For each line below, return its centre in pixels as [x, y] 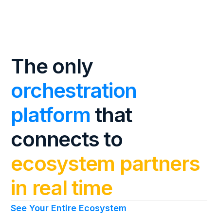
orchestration [74, 90]
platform [51, 114]
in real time [62, 187]
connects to [67, 139]
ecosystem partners [105, 163]
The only [52, 66]
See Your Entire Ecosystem [69, 208]
